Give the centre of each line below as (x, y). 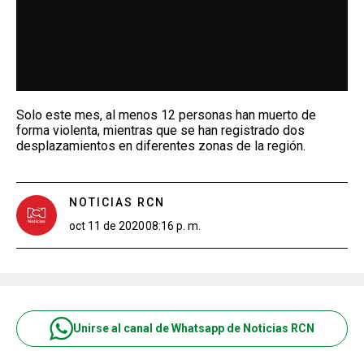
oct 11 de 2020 (107, 225)
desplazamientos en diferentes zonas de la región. (161, 145)
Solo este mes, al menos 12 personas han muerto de (166, 115)
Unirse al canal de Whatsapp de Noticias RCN (194, 328)
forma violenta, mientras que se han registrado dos (160, 130)
